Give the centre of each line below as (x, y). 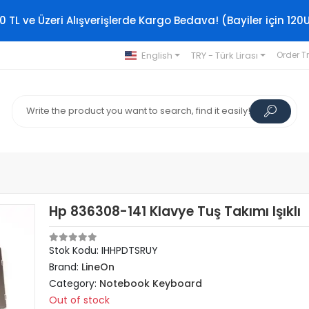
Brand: (66, 267)
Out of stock (80, 300)
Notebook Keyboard (151, 283)
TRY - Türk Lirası (224, 55)
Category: (74, 283)
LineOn (98, 267)
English (157, 55)
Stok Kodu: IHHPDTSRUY (104, 250)
